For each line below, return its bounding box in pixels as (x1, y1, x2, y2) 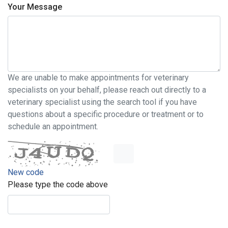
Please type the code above (8, 179, 108, 189)
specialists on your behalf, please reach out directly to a (8, 84, 206, 95)
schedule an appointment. (8, 121, 98, 131)
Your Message (8, 2, 62, 12)
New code (8, 167, 44, 177)
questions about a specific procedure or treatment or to (8, 109, 204, 119)
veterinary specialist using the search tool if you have (8, 97, 197, 107)
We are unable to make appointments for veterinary (8, 72, 189, 82)
